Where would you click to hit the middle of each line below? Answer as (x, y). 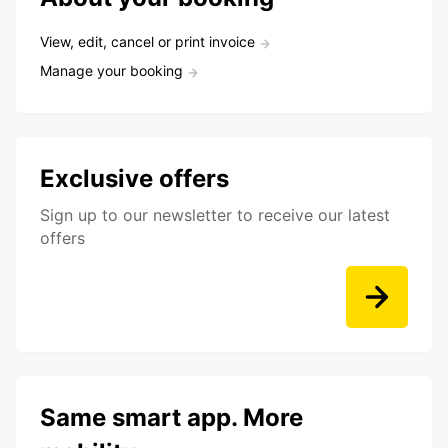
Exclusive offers (134, 179)
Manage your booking (111, 71)
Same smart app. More (171, 418)
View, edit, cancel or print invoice (147, 42)
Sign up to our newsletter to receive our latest (215, 215)
